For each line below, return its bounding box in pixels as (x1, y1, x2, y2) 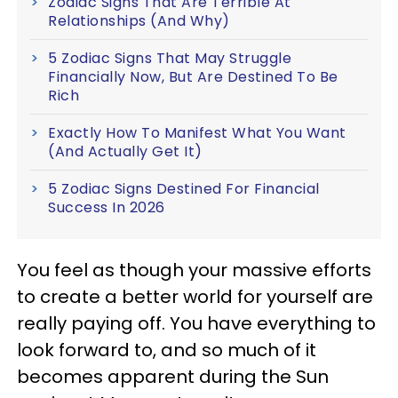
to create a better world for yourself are (17, 284, 373, 310)
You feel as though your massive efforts (17, 258, 371, 283)
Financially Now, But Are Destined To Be (48, 67, 338, 88)
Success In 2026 (48, 197, 165, 219)
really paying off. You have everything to (17, 311, 376, 337)
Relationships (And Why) (48, 11, 230, 32)
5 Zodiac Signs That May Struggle (48, 48, 291, 69)
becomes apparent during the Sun (17, 364, 329, 390)
